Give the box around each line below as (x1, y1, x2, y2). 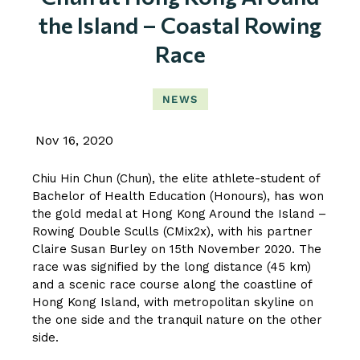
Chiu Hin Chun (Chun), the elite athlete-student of (32, 170, 320, 186)
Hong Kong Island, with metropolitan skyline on (32, 294, 313, 309)
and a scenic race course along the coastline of (32, 276, 312, 292)
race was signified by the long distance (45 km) (32, 259, 311, 274)
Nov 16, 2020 (35, 132, 113, 148)
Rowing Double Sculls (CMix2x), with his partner (32, 223, 313, 239)
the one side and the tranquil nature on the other (32, 312, 322, 327)
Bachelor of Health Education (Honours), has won (32, 188, 324, 203)
